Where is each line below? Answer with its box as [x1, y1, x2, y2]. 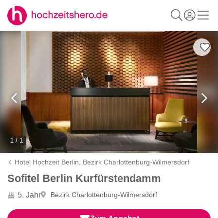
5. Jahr [17, 190, 41, 199]
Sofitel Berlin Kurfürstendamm [7, 172, 161, 184]
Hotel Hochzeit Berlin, [15, 158, 83, 166]
